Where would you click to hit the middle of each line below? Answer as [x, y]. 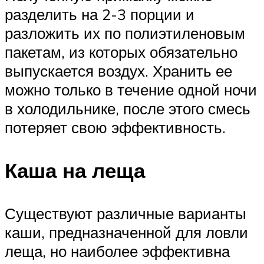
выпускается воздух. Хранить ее [118, 70]
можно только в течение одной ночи [131, 89]
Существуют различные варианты [126, 214]
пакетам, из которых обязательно [121, 52]
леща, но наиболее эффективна [117, 251]
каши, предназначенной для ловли [126, 232]
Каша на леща [75, 170]
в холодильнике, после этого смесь [128, 108]
